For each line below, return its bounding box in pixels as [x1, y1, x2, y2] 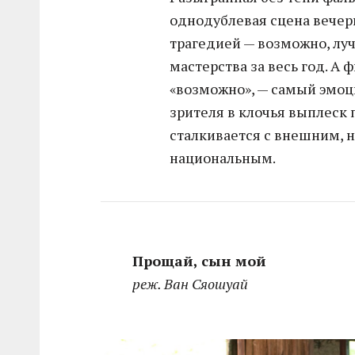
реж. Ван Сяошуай [132, 274, 249, 294]
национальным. [170, 148, 277, 168]
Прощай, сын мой [132, 251, 267, 271]
